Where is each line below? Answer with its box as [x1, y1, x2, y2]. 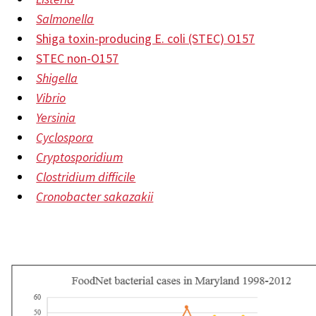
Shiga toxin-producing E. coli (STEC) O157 [36, 30, 255, 47]
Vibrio [36, 90, 66, 106]
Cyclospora [36, 129, 94, 145]
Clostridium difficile [36, 169, 136, 185]
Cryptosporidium [36, 149, 123, 165]
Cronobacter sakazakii [36, 188, 154, 205]
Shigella [36, 70, 78, 86]
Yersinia [36, 109, 76, 126]
